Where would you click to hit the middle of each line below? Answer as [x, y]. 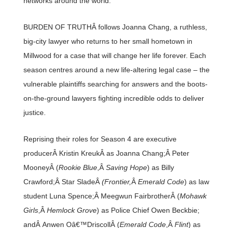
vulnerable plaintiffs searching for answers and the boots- [115, 84]
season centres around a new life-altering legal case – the [116, 70]
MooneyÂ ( [41, 168]
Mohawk [193, 196]
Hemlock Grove [72, 210]
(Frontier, [116, 182]
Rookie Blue [78, 168]
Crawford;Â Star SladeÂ [62, 182]
